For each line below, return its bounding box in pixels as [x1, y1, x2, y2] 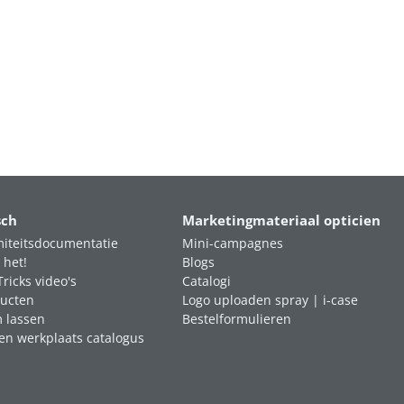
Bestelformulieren [182, 310, 292, 327]
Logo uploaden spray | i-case [182, 291, 359, 308]
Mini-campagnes [182, 234, 284, 252]
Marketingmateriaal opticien [182, 211, 381, 230]
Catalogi [182, 272, 232, 289]
